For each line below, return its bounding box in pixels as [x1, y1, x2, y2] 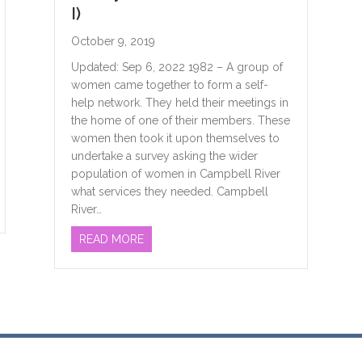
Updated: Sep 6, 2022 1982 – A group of [71, 61, 284, 74]
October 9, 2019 [71, 35, 156, 48]
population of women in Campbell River [71, 167, 281, 181]
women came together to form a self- [71, 78, 269, 92]
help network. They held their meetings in [71, 96, 289, 110]
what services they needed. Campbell [71, 185, 269, 199]
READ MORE [79, 233, 145, 246]
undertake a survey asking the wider [71, 149, 259, 163]
